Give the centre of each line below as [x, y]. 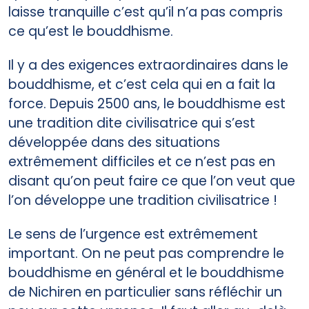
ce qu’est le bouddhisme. [91, 32]
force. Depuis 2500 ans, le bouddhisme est [147, 103]
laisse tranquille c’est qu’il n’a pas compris [146, 12]
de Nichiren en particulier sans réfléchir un [145, 292]
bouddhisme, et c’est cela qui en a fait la [142, 84]
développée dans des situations [114, 142]
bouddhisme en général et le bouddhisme [146, 272]
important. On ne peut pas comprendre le [146, 253]
